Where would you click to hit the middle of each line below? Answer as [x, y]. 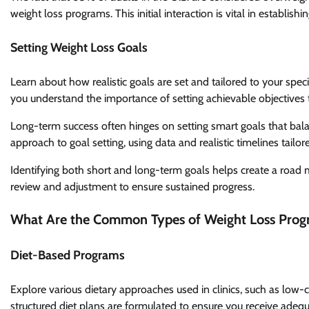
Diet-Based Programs [68, 255]
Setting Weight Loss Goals [79, 48]
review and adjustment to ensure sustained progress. [132, 187]
